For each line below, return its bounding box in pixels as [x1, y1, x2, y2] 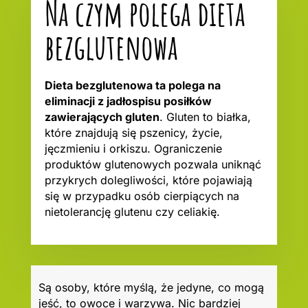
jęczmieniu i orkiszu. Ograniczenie [44, 142, 222, 156]
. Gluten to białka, [159, 110, 251, 124]
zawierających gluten [44, 110, 159, 124]
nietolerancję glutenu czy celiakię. [44, 205, 220, 219]
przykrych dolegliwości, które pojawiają [44, 173, 252, 188]
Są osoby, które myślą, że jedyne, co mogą [38, 280, 264, 294]
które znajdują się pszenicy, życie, [44, 126, 223, 140]
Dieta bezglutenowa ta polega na [44, 78, 221, 93]
